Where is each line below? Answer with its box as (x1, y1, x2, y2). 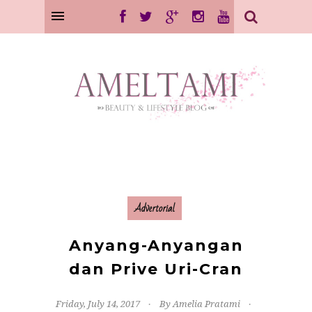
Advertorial (134, 198, 175, 218)
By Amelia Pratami (159, 298, 240, 309)
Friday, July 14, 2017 (55, 298, 140, 309)
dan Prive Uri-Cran (69, 259, 243, 279)
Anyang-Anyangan (68, 235, 244, 255)
